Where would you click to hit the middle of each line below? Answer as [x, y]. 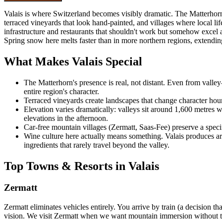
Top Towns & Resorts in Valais [82, 166]
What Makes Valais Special [73, 61]
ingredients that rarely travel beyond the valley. [97, 145]
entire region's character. [61, 91]
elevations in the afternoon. [66, 118]
